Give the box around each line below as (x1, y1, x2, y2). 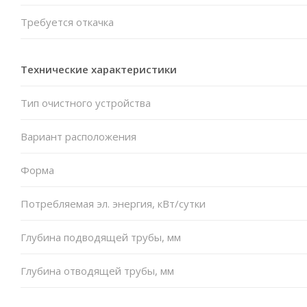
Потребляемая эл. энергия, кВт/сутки (21, 196, 206, 210)
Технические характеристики (21, 62, 177, 76)
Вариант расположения (21, 129, 136, 143)
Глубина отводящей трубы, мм (21, 263, 174, 278)
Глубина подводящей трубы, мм (21, 230, 181, 244)
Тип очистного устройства (21, 95, 151, 110)
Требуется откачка (21, 14, 114, 29)
